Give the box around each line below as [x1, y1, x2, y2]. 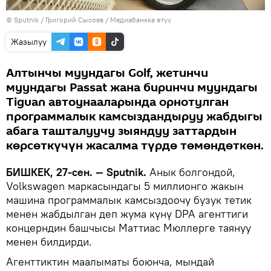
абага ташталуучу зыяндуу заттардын [6, 122, 237, 140]
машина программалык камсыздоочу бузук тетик [6, 192, 252, 207]
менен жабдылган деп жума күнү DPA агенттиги [6, 206, 248, 221]
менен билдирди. [6, 234, 92, 249]
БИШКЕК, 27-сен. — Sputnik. [6, 165, 146, 179]
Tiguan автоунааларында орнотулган [6, 93, 229, 111]
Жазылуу [11, 36, 47, 47]
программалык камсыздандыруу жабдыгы [6, 108, 263, 125]
